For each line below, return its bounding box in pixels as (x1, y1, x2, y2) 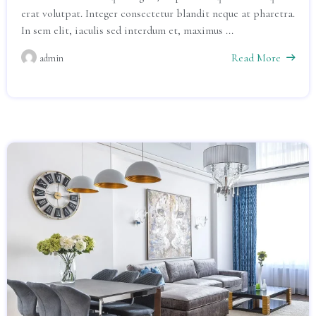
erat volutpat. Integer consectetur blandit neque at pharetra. (21, 6, 295, 20)
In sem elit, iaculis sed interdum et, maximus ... (21, 23, 233, 37)
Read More (231, 51, 281, 65)
